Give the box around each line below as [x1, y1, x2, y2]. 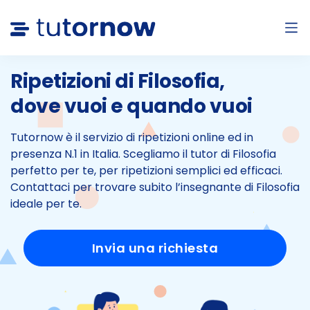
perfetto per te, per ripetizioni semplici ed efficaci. [10, 163, 282, 179]
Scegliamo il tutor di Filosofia [123, 146, 276, 162]
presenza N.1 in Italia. [10, 146, 123, 162]
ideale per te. [10, 196, 82, 212]
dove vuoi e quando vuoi [10, 93, 253, 120]
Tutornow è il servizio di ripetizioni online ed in [10, 129, 253, 145]
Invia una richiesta [91, 239, 219, 257]
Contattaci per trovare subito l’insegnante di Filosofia [10, 179, 300, 195]
